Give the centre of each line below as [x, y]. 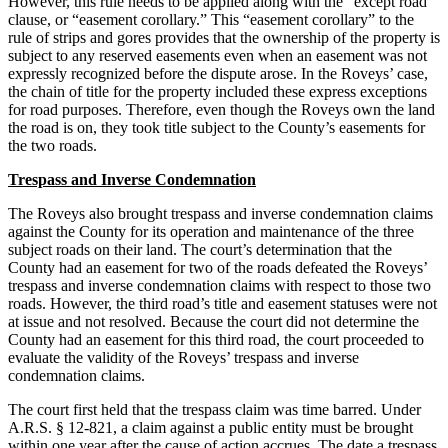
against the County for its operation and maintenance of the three [211, 231]
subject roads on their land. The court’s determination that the [200, 249]
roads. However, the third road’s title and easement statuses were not [222, 303]
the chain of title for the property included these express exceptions [217, 91]
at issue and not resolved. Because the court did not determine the [213, 321]
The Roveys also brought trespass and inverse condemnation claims [220, 213]
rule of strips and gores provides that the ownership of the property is [224, 37]
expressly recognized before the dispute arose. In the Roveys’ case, [218, 73]
